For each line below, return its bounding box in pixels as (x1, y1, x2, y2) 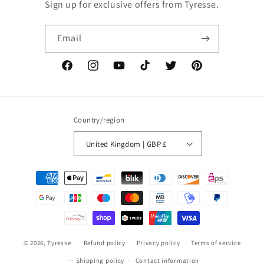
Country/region (74, 115, 125, 125)
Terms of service (191, 239, 241, 247)
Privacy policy (136, 239, 180, 247)
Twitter (164, 66, 192, 77)
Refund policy (83, 239, 126, 247)
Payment (20, 167, 55, 178)
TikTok (138, 66, 163, 77)
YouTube (112, 66, 145, 77)
